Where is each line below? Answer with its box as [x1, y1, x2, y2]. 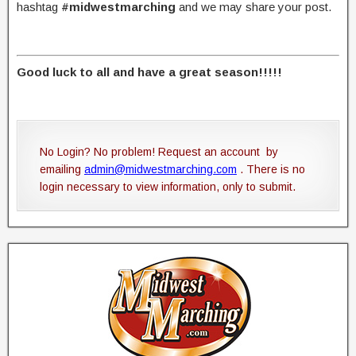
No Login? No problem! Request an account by [40, 145, 278, 158]
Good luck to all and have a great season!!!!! [17, 64, 282, 79]
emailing [40, 162, 84, 176]
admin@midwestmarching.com [84, 162, 237, 176]
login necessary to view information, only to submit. [40, 180, 296, 193]
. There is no [237, 162, 305, 176]
